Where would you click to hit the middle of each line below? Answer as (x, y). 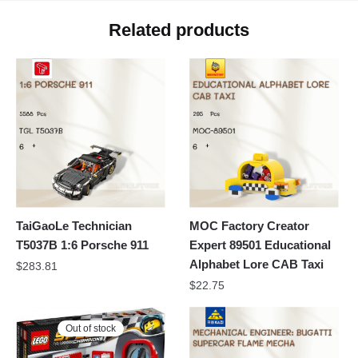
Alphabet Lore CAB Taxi (257, 264)
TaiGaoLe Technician (74, 225)
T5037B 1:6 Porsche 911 (82, 245)
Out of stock (91, 328)
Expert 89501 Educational (261, 245)
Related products (179, 30)
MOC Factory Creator (250, 225)
